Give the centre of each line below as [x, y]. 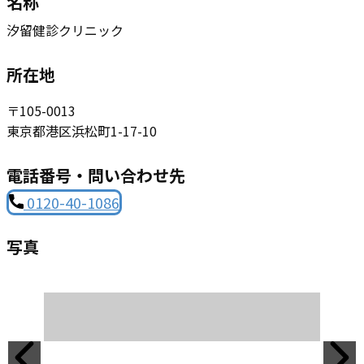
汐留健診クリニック [65, 30]
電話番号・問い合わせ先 [96, 175]
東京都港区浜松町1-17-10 [82, 131]
